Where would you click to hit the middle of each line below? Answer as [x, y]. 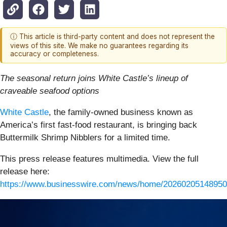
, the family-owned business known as [121, 112]
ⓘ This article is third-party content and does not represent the [112, 37]
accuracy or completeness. [54, 54]
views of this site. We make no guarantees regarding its [99, 46]
